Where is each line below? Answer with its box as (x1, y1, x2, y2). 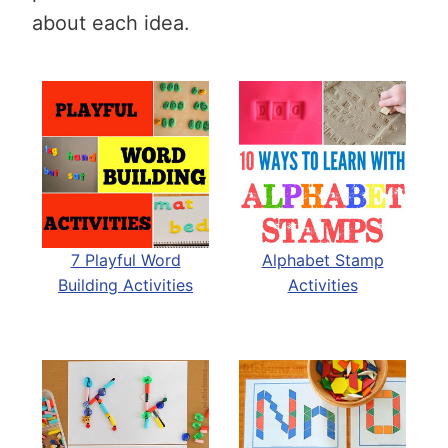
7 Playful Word (70, 249, 181, 270)
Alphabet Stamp (261, 249, 384, 270)
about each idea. (32, 10, 190, 35)
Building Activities (58, 274, 193, 295)
